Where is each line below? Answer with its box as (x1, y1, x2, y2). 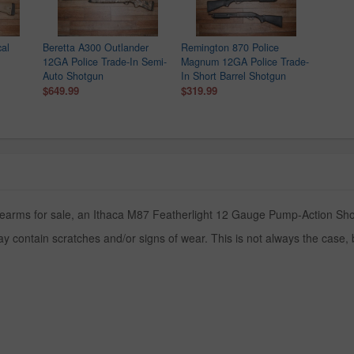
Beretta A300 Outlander (43, 40, 149, 55)
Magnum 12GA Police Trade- (181, 55, 309, 70)
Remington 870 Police (181, 40, 279, 55)
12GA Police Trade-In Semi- (43, 55, 167, 70)
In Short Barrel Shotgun (181, 69, 286, 84)
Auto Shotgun (43, 69, 104, 84)
